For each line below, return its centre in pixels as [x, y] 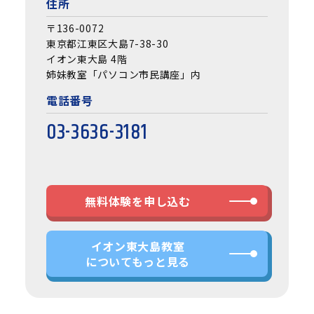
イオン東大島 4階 [87, 59]
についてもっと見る [138, 261]
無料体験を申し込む [138, 201]
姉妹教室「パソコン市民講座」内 [123, 74]
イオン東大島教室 [138, 246]
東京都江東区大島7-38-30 [107, 43]
